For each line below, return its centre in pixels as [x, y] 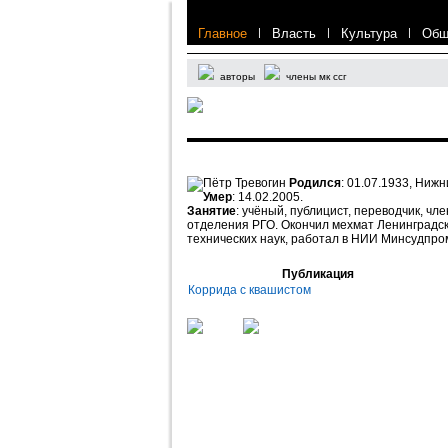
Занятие [211, 211]
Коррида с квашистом [249, 290]
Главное [222, 33]
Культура [369, 33]
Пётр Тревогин [244, 183]
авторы [237, 76]
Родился [315, 183]
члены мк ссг [316, 76]
